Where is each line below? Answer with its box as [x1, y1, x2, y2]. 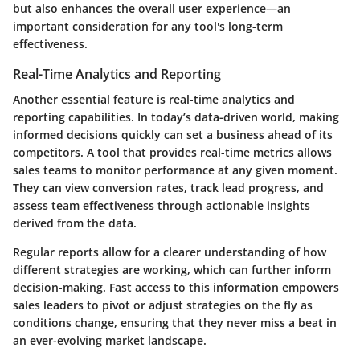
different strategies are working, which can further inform [13, 262, 331, 278]
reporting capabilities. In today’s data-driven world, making [13, 109, 339, 125]
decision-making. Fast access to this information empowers [13, 280, 339, 296]
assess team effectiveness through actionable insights [13, 198, 310, 214]
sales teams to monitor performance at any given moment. [13, 162, 337, 178]
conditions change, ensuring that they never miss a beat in [13, 315, 337, 331]
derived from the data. [13, 215, 137, 231]
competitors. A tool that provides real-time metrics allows [13, 145, 332, 161]
